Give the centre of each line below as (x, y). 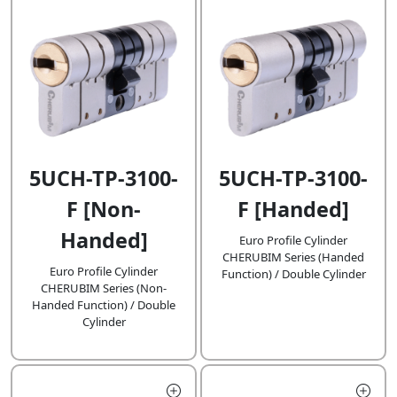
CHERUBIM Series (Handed (293, 257)
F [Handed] (293, 210)
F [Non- (104, 210)
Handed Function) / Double (104, 305)
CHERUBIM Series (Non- (104, 288)
